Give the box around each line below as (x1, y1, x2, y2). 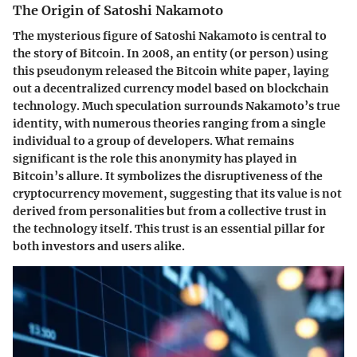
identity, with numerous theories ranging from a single (13, 116, 326, 131)
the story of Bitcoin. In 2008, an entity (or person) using (13, 45, 328, 61)
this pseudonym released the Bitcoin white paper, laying (13, 63, 329, 78)
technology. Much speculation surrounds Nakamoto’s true (13, 98, 340, 113)
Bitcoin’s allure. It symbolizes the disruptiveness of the (13, 168, 323, 183)
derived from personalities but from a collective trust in (13, 203, 327, 218)
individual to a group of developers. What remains (13, 133, 294, 148)
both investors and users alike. (13, 238, 185, 253)
